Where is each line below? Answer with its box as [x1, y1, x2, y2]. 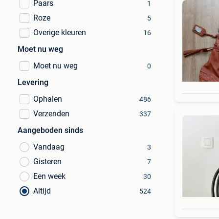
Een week [33, 172, 66, 181]
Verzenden [33, 109, 69, 118]
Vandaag [33, 142, 65, 152]
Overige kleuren [33, 28, 86, 37]
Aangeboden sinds [18, 126, 83, 135]
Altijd [33, 186, 51, 196]
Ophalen [33, 94, 62, 104]
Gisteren [33, 157, 62, 166]
